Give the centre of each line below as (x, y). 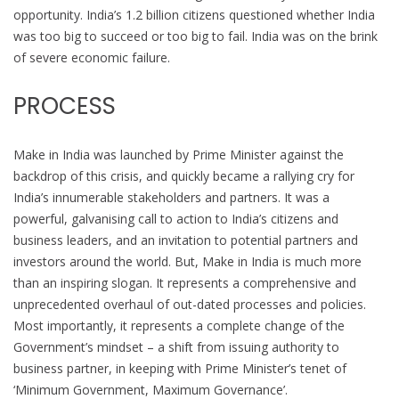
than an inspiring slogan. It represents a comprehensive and (185, 283)
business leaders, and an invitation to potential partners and (186, 240)
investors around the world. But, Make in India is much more (187, 261)
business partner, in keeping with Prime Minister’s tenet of (180, 368)
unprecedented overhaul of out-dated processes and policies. (190, 304)
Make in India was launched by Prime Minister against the (179, 155)
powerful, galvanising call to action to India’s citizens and (176, 219)
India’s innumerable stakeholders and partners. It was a (171, 197)
